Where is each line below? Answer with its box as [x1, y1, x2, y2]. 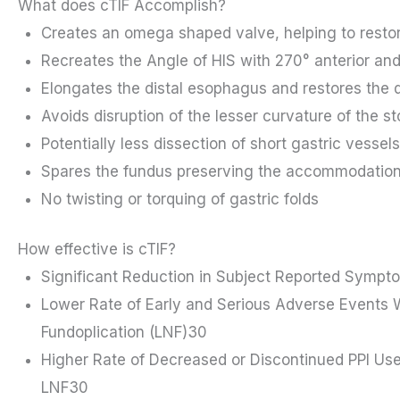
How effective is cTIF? [18, 240, 176, 259]
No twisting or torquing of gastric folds [40, 189, 319, 208]
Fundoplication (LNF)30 [40, 323, 207, 342]
